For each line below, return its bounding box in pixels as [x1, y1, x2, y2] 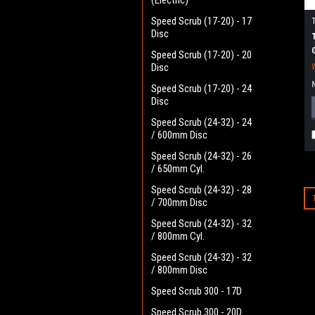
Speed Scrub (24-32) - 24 [151, 116, 252, 129]
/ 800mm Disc [151, 264, 207, 276]
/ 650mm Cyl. [151, 162, 205, 175]
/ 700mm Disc [151, 196, 207, 209]
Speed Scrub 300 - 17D [151, 285, 242, 297]
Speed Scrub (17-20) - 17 [151, 15, 252, 27]
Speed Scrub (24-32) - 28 [151, 184, 252, 196]
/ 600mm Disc [151, 129, 207, 141]
